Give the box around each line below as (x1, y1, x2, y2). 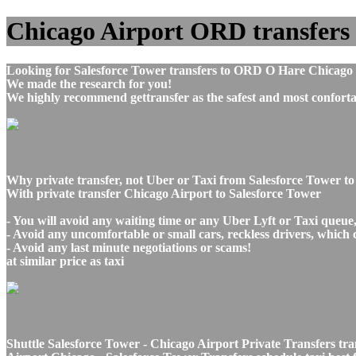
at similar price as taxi (6, 253, 124, 268)
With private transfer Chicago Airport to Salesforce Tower (6, 186, 321, 200)
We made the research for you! (6, 76, 172, 91)
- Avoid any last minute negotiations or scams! (6, 240, 251, 254)
